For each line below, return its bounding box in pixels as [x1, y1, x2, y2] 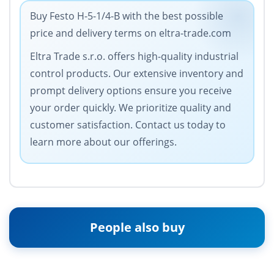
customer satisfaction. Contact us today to [30, 118, 226, 132]
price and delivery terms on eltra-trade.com [30, 26, 231, 40]
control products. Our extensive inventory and [30, 67, 243, 81]
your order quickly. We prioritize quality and [30, 101, 231, 115]
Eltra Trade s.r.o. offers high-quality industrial [30, 50, 239, 64]
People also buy [89, 219, 185, 236]
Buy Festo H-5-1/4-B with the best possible [30, 9, 223, 23]
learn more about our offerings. [30, 135, 177, 149]
